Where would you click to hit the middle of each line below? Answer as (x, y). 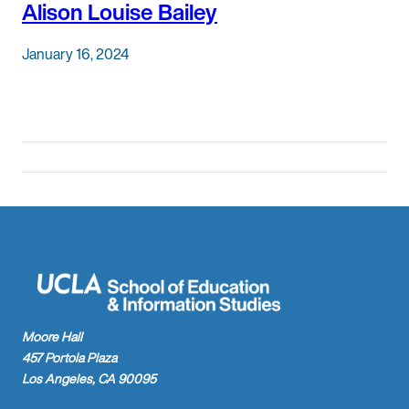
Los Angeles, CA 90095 (89, 379)
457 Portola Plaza (69, 358)
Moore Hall (52, 337)
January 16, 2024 (75, 53)
